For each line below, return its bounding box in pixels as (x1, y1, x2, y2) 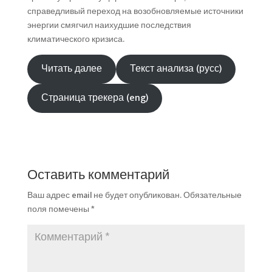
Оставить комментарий (27, 163, 169, 186)
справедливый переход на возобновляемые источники (27, 4, 243, 18)
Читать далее (41, 61, 102, 77)
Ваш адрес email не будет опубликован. (27, 188, 182, 202)
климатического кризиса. (27, 32, 124, 46)
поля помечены (27, 202, 91, 216)
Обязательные (183, 188, 242, 202)
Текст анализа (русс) (129, 61, 222, 77)
